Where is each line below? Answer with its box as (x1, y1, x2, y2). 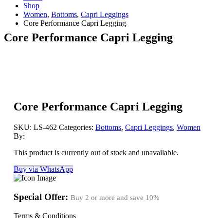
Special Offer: (14, 192, 71, 202)
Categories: (59, 123, 95, 132)
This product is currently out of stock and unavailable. (14, 148, 179, 157)
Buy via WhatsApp (14, 165, 73, 174)
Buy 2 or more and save (71, 194, 145, 202)
